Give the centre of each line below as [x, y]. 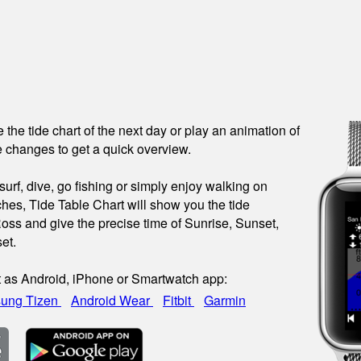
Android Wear [112, 300]
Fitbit [178, 300]
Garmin [225, 300]
